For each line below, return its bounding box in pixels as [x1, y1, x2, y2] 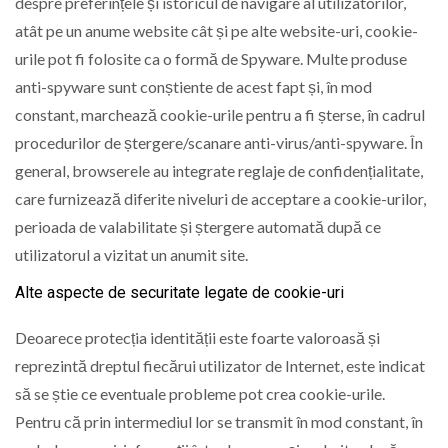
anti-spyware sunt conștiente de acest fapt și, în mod [15, 76, 372, 96]
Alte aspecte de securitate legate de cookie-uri [15, 283, 344, 303]
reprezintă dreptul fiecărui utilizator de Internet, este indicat [15, 355, 425, 375]
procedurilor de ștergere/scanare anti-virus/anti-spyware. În [15, 132, 423, 152]
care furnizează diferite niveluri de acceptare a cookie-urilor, [15, 188, 426, 208]
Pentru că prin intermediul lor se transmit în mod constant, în [15, 411, 423, 431]
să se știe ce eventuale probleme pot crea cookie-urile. [15, 383, 385, 403]
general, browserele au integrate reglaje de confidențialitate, [15, 160, 423, 180]
